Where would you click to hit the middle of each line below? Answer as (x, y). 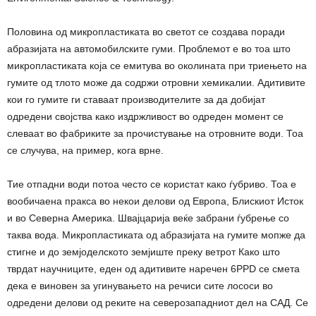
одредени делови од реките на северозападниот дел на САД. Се (158, 303)
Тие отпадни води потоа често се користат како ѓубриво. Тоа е (152, 184)
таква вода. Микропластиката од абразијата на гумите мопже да (156, 235)
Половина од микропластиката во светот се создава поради (146, 32)
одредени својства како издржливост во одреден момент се (145, 117)
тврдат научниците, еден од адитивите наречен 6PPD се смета (153, 269)
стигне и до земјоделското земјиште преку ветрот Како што (144, 252)
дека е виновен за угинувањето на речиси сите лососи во (140, 286)
